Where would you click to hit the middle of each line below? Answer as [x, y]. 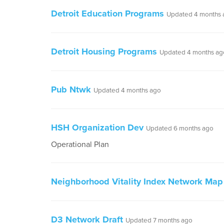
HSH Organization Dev [97, 127]
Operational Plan [80, 144]
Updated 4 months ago [127, 90]
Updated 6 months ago [180, 128]
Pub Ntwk [71, 89]
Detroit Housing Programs [104, 51]
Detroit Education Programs [107, 13]
